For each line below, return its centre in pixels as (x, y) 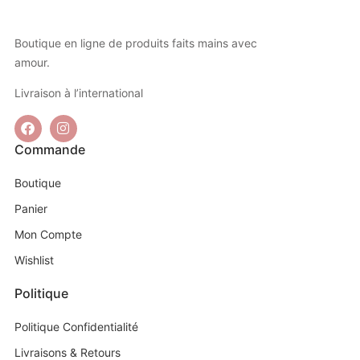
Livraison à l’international (78, 93)
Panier (31, 208)
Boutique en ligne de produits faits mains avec (135, 43)
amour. (32, 62)
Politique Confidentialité (76, 326)
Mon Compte (48, 234)
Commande (49, 149)
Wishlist (34, 260)
